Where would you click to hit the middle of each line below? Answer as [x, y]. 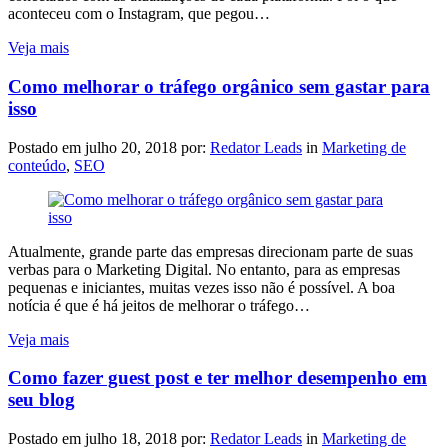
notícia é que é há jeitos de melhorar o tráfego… [159, 305]
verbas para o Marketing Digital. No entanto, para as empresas [204, 269]
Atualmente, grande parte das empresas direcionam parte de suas [210, 251]
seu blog [41, 400]
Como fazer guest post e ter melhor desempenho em [217, 378]
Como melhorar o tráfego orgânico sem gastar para [219, 87]
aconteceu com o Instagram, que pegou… [139, 14]
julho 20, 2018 [131, 147]
